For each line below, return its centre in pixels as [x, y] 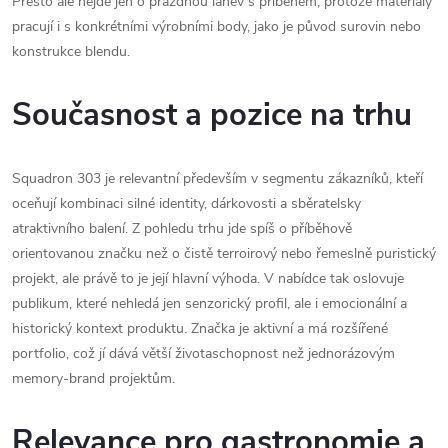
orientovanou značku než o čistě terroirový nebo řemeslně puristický [224, 253]
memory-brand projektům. [93, 378]
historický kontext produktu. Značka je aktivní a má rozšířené [200, 328]
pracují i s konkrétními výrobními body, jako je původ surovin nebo [216, 26]
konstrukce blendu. [71, 51]
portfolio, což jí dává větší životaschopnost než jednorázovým [203, 353]
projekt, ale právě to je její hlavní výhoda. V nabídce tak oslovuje [208, 278]
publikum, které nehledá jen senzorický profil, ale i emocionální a [209, 303]
